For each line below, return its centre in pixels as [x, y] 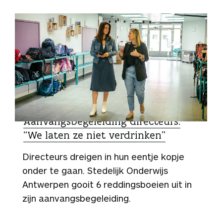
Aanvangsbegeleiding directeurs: [102, 121]
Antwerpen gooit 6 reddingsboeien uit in [107, 185]
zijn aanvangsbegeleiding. [77, 198]
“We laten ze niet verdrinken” [94, 135]
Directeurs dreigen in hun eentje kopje [103, 157]
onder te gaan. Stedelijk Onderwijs [95, 171]
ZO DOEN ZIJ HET [54, 108]
